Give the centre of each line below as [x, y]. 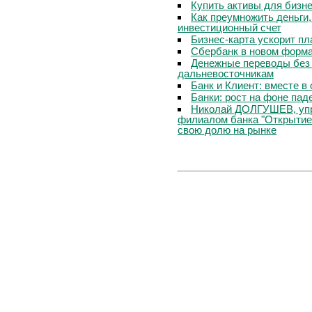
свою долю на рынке [227, 130]
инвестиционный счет [229, 27]
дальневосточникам [226, 73]
